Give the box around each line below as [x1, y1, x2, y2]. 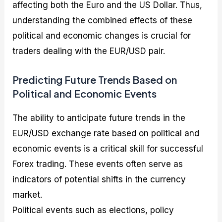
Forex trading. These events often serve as [12, 159, 183, 169]
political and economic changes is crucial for [12, 31, 191, 41]
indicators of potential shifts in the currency [12, 174, 186, 184]
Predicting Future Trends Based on [12, 73, 177, 86]
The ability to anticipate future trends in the [12, 112, 186, 123]
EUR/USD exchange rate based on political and [12, 128, 200, 138]
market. [12, 189, 43, 200]
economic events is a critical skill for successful [12, 143, 204, 154]
